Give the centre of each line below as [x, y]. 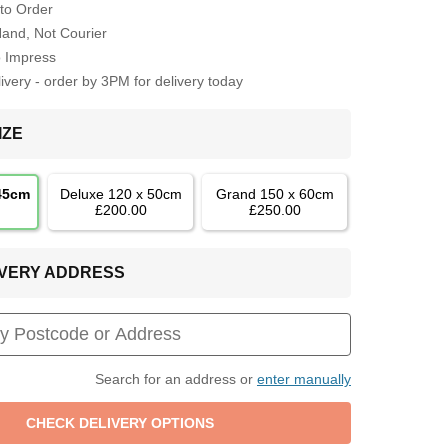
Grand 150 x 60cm [274, 193]
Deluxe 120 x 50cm [120, 193]
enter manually [303, 378]
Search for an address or [175, 378]
